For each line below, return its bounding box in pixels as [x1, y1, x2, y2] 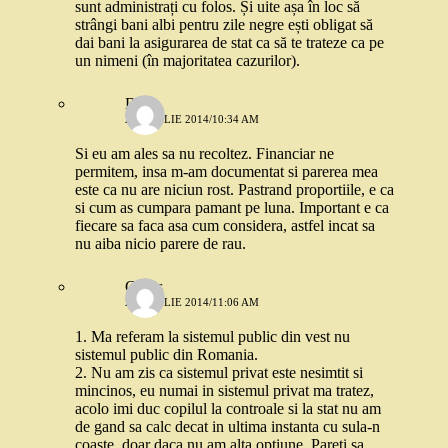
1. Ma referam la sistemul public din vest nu [75, 328, 350, 345]
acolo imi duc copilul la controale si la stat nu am [75, 400, 381, 417]
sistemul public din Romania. [75, 346, 258, 363]
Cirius [125, 278, 163, 295]
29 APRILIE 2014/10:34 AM [125, 113, 259, 125]
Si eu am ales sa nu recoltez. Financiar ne [75, 145, 334, 162]
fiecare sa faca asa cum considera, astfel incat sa [75, 217, 375, 234]
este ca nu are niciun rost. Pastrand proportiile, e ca [75, 181, 394, 198]
